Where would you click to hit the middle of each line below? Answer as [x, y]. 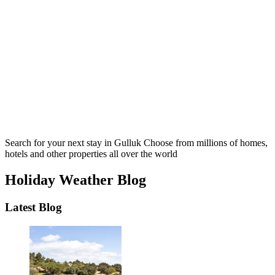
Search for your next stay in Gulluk [74, 143]
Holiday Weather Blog [76, 180]
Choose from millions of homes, [206, 143]
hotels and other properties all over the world [91, 154]
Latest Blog [33, 207]
